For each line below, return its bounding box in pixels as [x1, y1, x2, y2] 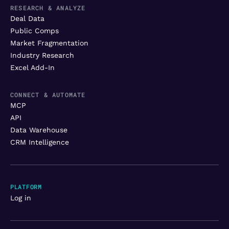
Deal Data [10, 14, 44, 22]
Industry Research [10, 51, 74, 59]
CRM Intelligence [10, 138, 69, 146]
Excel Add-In [10, 63, 55, 72]
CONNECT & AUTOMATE [10, 90, 86, 99]
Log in [10, 193, 31, 202]
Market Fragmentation [10, 38, 88, 47]
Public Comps [10, 26, 59, 35]
